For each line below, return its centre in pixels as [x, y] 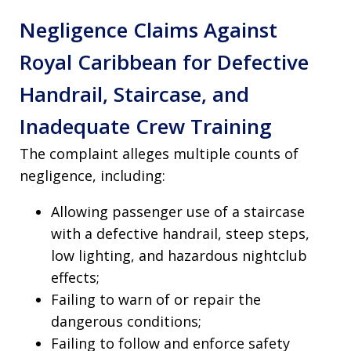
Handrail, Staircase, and [134, 94]
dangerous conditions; [126, 322]
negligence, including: [92, 176]
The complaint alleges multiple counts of [159, 154]
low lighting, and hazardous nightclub [179, 256]
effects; [75, 278]
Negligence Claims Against [148, 30]
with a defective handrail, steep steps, [180, 234]
